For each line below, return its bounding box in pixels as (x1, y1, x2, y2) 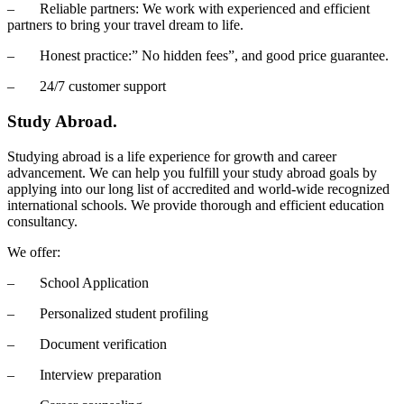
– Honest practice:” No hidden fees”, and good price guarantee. (7, 48, 389, 64)
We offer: (7, 243, 60, 260)
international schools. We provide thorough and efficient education (7, 197, 384, 213)
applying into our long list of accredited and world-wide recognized (7, 180, 390, 197)
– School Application (7, 274, 149, 290)
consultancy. (7, 213, 78, 229)
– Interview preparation (7, 366, 161, 382)
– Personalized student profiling (7, 305, 212, 321)
